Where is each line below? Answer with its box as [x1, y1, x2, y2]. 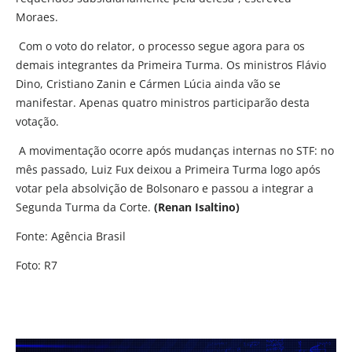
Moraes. [16, 9, 58, 24]
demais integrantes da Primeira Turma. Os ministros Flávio [16, 57, 326, 72]
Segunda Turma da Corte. [16, 199, 154, 214]
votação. [16, 113, 59, 129]
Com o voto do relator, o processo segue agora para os [16, 38, 305, 53]
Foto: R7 [16, 257, 57, 273]
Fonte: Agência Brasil [16, 228, 126, 244]
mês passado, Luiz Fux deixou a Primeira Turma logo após [16, 161, 321, 177]
